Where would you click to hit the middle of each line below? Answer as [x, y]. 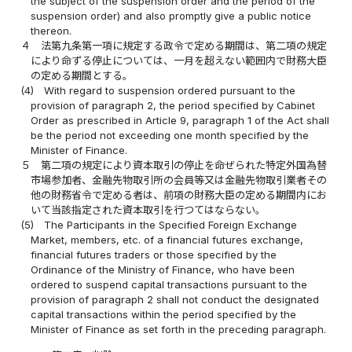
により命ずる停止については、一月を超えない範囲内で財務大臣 [179, 61]
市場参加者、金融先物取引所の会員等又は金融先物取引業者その [179, 180]
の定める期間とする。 [82, 76]
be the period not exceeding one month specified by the [170, 136]
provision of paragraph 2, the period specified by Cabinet [173, 106]
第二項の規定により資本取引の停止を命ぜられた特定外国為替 [184, 165]
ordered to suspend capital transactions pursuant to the [169, 285]
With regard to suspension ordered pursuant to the [170, 91]
